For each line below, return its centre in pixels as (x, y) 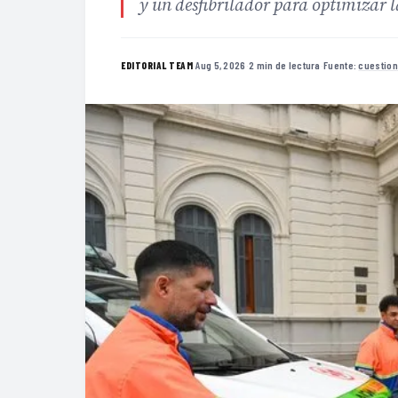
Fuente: (341, 64)
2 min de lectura (284, 64)
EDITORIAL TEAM (157, 65)
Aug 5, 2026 (221, 64)
